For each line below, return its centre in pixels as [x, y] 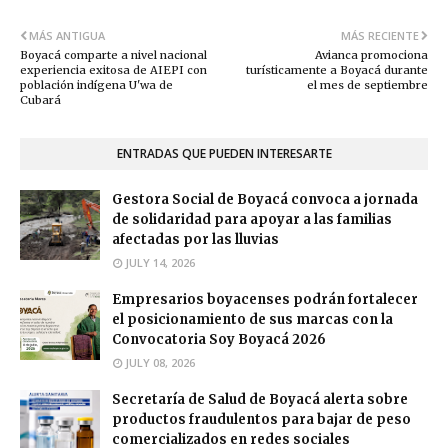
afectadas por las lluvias [195, 240]
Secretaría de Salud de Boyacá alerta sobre [260, 400]
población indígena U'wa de [96, 85]
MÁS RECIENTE [380, 36]
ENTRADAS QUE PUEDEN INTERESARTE [224, 154]
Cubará [40, 100]
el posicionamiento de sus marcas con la [252, 320]
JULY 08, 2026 [160, 363]
